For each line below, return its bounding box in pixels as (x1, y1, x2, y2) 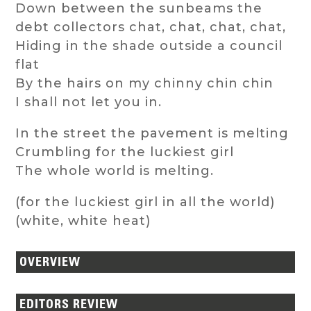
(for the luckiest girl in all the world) (15, 194, 276, 210)
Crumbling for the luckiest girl (15, 144, 235, 160)
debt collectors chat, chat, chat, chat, (15, 19, 287, 35)
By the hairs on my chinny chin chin (15, 76, 274, 92)
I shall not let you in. (15, 94, 162, 110)
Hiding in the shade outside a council (15, 38, 283, 54)
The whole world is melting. (15, 163, 215, 179)
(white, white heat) (15, 213, 151, 229)
